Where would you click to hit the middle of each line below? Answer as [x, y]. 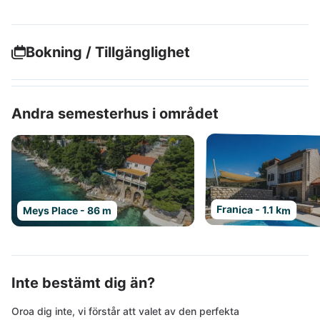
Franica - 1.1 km [254, 210]
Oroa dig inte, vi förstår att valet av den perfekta [125, 311]
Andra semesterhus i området [115, 114]
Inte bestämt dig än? [83, 283]
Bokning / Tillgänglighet [108, 52]
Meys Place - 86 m [67, 210]
